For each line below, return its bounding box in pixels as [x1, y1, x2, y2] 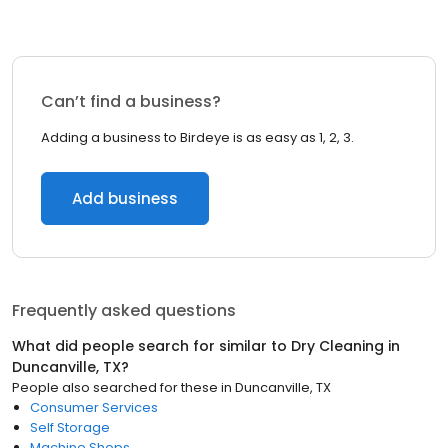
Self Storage [30, 418, 110, 437]
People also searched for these [12, 378, 218, 397]
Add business [72, 188, 178, 209]
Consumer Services [30, 398, 158, 417]
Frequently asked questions [12, 299, 236, 322]
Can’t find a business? [41, 90, 221, 113]
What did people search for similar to [12, 336, 291, 356]
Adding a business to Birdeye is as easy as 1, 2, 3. [41, 128, 354, 147]
